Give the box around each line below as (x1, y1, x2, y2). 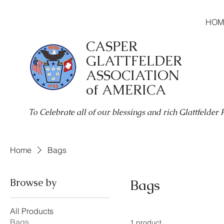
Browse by (10, 176, 56, 189)
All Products (10, 206, 53, 216)
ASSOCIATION (86, 66, 179, 84)
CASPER (86, 37, 137, 55)
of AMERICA (86, 81, 166, 98)
